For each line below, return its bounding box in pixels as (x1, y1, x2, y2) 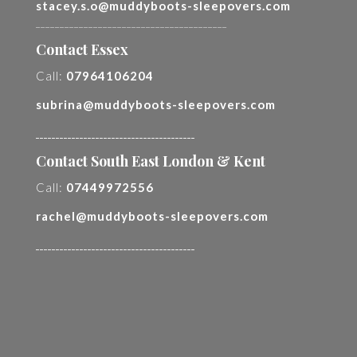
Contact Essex (36, 40, 128, 59)
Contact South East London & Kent (36, 151, 265, 171)
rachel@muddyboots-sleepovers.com (36, 209, 269, 223)
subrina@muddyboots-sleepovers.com (36, 97, 276, 112)
